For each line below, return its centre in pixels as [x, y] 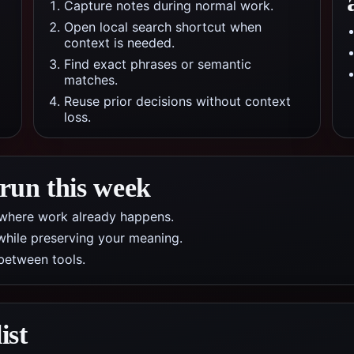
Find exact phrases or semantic [158, 64]
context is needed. [119, 43]
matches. [91, 80]
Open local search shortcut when [163, 27]
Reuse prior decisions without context [177, 101]
